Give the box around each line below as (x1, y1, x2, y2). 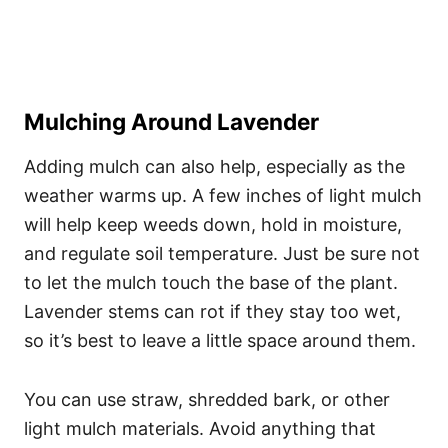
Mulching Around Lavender (24, 108, 319, 136)
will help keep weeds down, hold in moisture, (24, 214, 402, 236)
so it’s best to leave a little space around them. (24, 330, 416, 352)
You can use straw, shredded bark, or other (24, 389, 390, 411)
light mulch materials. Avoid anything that (24, 418, 376, 440)
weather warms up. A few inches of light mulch (24, 185, 422, 207)
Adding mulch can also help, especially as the (24, 156, 405, 178)
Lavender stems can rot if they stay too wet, (24, 301, 401, 323)
